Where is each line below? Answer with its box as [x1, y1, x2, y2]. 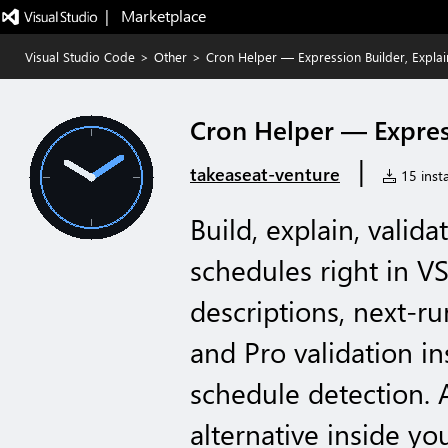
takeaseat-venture [190, 162, 340, 186]
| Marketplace [104, 5, 206, 26]
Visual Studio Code [25, 48, 135, 65]
